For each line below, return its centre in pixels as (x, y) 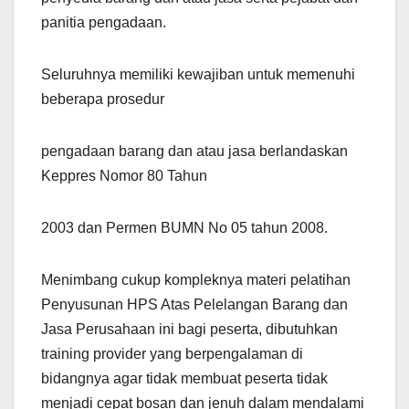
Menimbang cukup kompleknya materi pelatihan (196, 280)
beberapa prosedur (103, 100)
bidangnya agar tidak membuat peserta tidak (184, 379)
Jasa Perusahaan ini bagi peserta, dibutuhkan (189, 330)
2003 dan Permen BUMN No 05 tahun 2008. (184, 228)
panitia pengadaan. (104, 23)
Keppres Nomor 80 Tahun (124, 176)
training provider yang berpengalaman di (172, 354)
